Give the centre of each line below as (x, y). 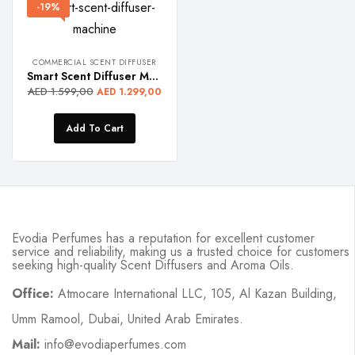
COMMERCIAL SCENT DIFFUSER (94, 63)
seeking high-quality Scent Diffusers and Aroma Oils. (153, 265)
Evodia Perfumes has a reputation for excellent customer (163, 239)
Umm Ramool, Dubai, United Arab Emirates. (128, 319)
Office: (33, 293)
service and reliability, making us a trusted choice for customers (181, 252)
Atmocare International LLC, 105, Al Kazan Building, (195, 293)
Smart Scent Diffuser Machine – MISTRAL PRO (154, 76)
